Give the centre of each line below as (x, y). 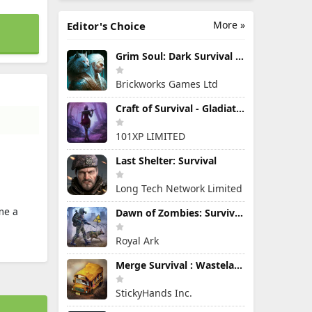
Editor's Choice (106, 26)
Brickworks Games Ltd (167, 84)
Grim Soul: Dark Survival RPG (240, 56)
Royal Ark (137, 241)
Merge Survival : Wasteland (238, 265)
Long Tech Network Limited (179, 188)
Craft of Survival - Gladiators (240, 108)
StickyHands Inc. (154, 293)
